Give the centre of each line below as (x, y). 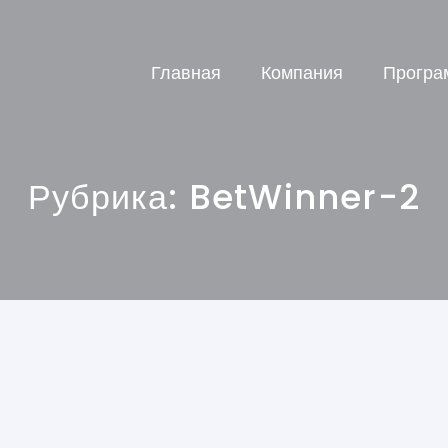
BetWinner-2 (304, 197)
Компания (302, 72)
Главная (186, 72)
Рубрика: (108, 197)
